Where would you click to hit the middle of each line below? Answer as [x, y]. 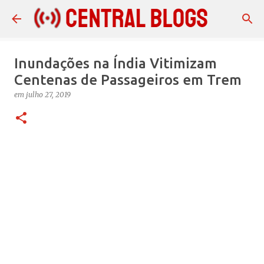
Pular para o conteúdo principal [132, 15]
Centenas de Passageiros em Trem [128, 80]
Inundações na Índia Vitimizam [115, 63]
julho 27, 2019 [48, 95]
